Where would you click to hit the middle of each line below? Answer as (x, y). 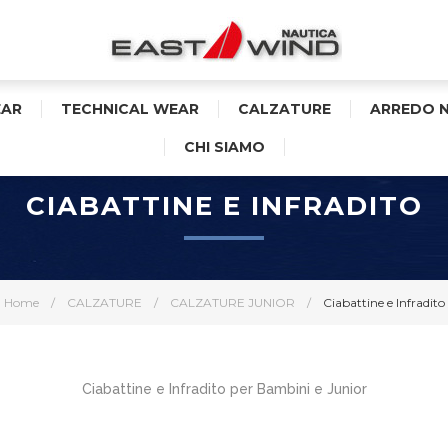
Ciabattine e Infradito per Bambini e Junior (224, 389)
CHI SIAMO (224, 147)
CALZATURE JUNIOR (232, 302)
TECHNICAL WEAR (130, 109)
